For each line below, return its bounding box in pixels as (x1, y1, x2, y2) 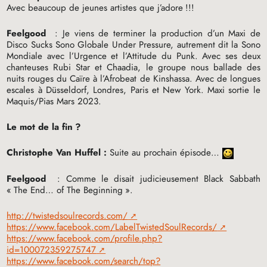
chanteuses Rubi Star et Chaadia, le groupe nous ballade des (7, 60, 260, 74)
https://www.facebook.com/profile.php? (7, 231, 163, 245)
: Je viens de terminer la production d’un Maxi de (50, 26, 260, 40)
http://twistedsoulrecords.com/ (7, 209, 128, 222)
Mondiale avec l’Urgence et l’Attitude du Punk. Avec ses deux (7, 49, 260, 63)
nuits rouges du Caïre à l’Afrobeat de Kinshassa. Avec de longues (7, 72, 260, 85)
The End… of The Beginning (14, 183, 123, 197)
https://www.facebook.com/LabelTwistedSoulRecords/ (7, 220, 218, 234)
